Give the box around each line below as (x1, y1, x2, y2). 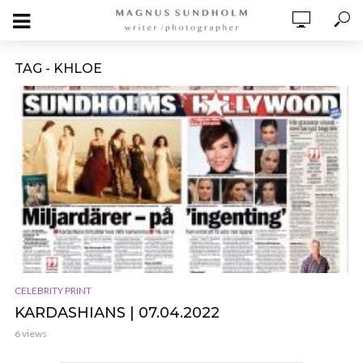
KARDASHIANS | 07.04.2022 (15, 304, 220, 322)
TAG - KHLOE (15, 61, 102, 76)
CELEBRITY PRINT (15, 284, 92, 297)
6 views (15, 327, 47, 340)
